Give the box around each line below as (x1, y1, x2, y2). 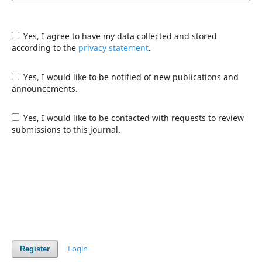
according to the (11, 42, 78, 53)
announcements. (11, 82, 78, 94)
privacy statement (78, 42, 149, 53)
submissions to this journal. (11, 123, 120, 135)
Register (19, 244, 50, 253)
